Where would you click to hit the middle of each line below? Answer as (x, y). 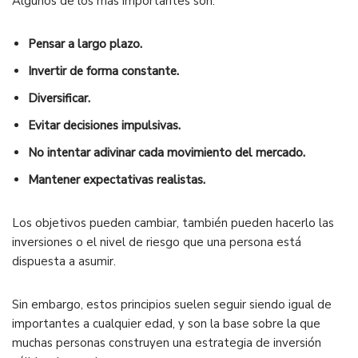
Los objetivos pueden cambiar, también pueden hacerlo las (173, 223)
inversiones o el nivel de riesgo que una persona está (157, 243)
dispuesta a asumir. (64, 262)
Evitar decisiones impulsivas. (104, 126)
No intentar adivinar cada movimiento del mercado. (167, 153)
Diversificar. (59, 99)
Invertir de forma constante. (103, 72)
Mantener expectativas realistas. (117, 180)
